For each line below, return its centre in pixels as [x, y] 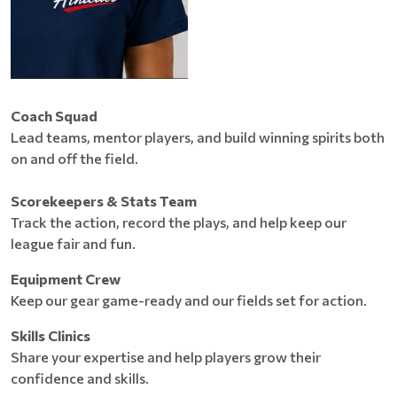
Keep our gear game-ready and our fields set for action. [189, 300]
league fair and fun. [73, 243]
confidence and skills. [80, 378]
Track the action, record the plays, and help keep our [179, 222]
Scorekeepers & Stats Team [104, 201]
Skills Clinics [51, 335]
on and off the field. [74, 158]
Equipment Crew [66, 279]
